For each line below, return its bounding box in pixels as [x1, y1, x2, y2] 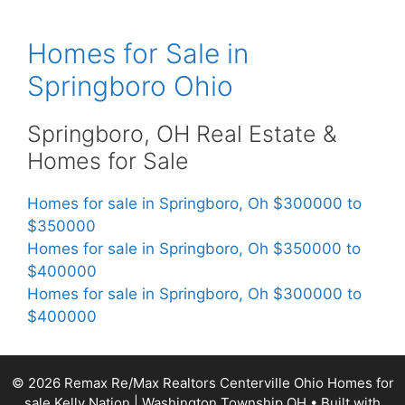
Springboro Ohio [27, 69, 233, 102]
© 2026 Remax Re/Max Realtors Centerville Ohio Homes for [11, 373, 394, 391]
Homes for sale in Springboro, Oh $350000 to [27, 239, 361, 258]
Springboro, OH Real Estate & [27, 119, 337, 147]
